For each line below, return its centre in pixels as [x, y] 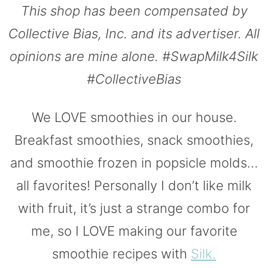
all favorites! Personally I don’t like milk [134, 185]
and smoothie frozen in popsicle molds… [134, 162]
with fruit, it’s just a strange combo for [134, 208]
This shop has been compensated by [134, 10]
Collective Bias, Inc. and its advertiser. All [134, 33]
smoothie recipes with [121, 253]
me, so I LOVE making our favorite [134, 231]
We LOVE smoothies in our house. [134, 117]
